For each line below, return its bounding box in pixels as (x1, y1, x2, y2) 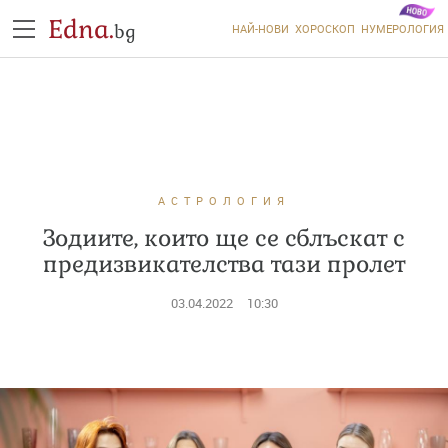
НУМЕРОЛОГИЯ (360, 21, 444, 36)
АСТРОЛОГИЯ (158, 193, 290, 208)
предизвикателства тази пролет (43, 249, 405, 279)
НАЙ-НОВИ (231, 21, 289, 36)
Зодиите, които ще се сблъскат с (43, 223, 405, 253)
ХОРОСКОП (294, 21, 355, 36)
